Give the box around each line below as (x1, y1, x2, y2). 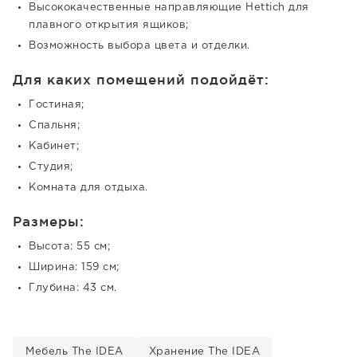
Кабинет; (29, 142, 79, 151)
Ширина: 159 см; (29, 263, 120, 272)
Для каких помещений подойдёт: (13, 72, 269, 87)
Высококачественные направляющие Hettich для (29, 3, 309, 12)
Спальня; (29, 121, 80, 130)
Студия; (29, 163, 73, 171)
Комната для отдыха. (29, 183, 148, 192)
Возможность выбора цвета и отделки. (29, 41, 250, 50)
